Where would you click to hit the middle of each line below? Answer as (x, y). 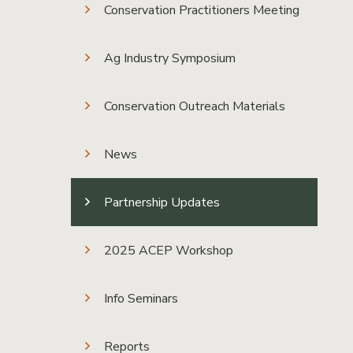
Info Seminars (141, 299)
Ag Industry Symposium (169, 58)
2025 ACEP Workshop (168, 251)
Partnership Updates (162, 203)
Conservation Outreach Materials (194, 106)
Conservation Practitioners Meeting (201, 10)
